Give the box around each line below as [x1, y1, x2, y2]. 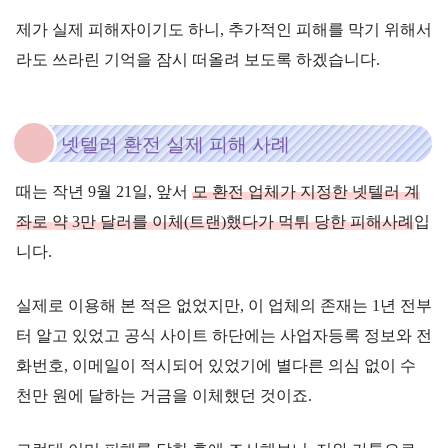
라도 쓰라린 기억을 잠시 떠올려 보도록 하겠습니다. [16, 50, 380, 68]
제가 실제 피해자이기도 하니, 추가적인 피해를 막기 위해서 [16, 20, 432, 38]
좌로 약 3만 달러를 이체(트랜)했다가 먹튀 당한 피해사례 [16, 212, 414, 230]
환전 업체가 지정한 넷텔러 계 [212, 182, 420, 200]
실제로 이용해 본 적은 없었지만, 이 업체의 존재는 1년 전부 [16, 296, 432, 314]
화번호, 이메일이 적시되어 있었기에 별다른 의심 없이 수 [16, 356, 416, 374]
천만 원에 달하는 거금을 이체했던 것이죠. [16, 386, 312, 404]
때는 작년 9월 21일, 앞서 [16, 182, 192, 200]
